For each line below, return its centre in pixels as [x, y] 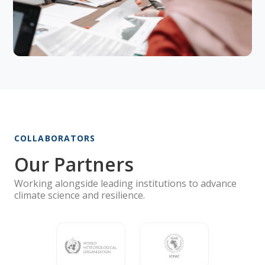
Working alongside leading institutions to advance [125, 183]
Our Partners [74, 164]
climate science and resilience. [80, 195]
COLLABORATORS [55, 138]
